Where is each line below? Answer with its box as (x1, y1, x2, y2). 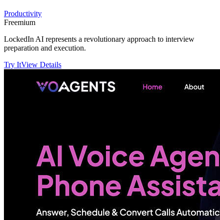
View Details (21, 60, 61, 69)
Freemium (4, 18, 35, 27)
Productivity (4, 9, 42, 18)
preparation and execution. (4, 44, 86, 53)
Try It (4, 60, 21, 69)
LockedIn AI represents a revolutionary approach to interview (4, 35, 194, 44)
